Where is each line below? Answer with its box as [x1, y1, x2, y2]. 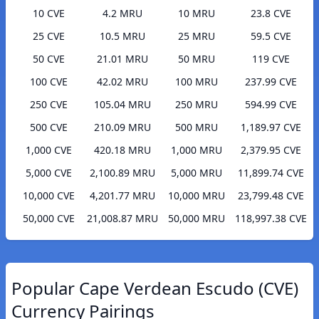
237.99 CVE [244, 75, 297, 89]
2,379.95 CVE [240, 143, 301, 157]
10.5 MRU [100, 29, 145, 43]
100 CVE [29, 75, 68, 89]
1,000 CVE [25, 143, 72, 157]
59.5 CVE [250, 29, 291, 43]
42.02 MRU [97, 75, 148, 89]
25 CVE [32, 29, 65, 43]
